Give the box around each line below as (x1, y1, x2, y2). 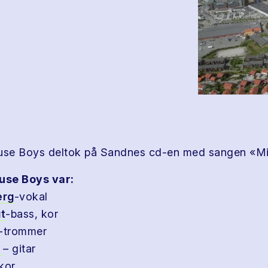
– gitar (3, 242, 36, 255)
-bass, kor (5, 208, 58, 220)
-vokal (14, 190, 48, 203)
